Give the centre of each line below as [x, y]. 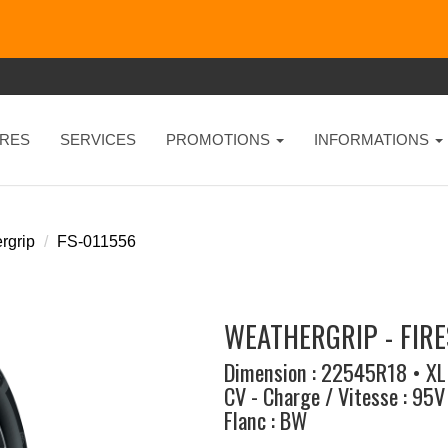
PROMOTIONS [219, 139]
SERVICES [97, 139]
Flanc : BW [265, 419]
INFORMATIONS [373, 139]
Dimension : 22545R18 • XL [334, 371]
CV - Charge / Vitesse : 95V [334, 395]
